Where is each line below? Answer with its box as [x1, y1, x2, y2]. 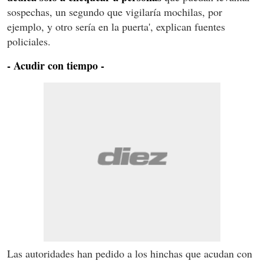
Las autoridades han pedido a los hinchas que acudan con [7, 246, 252, 260]
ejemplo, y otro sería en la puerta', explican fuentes [7, 19, 225, 34]
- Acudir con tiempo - [7, 57, 104, 73]
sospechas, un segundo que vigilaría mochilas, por [7, 4, 222, 19]
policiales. [7, 34, 51, 48]
